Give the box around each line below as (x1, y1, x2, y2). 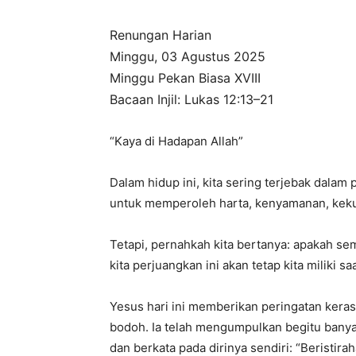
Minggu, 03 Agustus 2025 (110, 48, 265, 64)
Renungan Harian (110, 27, 211, 43)
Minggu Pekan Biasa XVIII (110, 70, 261, 86)
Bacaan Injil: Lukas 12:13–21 (110, 91, 273, 107)
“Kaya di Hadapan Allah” (110, 133, 243, 149)
